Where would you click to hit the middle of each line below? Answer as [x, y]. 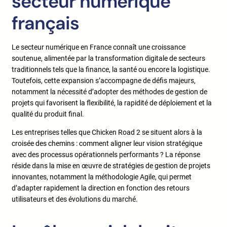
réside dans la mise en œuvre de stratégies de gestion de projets [111, 166]
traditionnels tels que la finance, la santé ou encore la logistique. [111, 70]
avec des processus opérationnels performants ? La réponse [106, 155]
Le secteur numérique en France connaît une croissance [99, 47]
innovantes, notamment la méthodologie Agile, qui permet [102, 177]
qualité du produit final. [48, 114]
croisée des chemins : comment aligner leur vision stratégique [107, 144]
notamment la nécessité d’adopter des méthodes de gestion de [109, 92]
